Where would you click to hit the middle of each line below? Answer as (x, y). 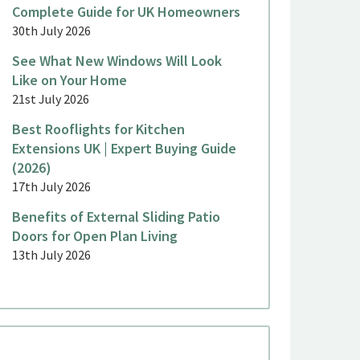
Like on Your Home (69, 80)
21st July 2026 (50, 99)
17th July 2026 (51, 187)
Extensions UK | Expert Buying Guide (124, 149)
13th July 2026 (51, 255)
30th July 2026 (51, 31)
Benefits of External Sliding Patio (116, 217)
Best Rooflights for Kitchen (98, 129)
